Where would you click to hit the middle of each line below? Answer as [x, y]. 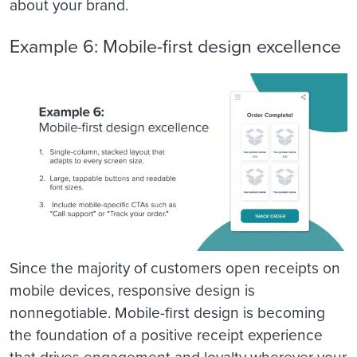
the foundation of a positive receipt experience [166, 335]
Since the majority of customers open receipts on [175, 268]
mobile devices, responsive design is [132, 290]
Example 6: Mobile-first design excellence [175, 47]
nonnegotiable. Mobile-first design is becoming [167, 312]
